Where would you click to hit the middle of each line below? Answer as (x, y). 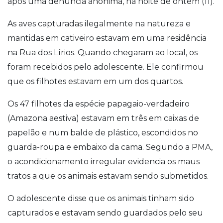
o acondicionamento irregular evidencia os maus (104, 161)
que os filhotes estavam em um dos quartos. (95, 81)
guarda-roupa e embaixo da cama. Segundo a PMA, (110, 147)
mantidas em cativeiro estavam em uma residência (107, 38)
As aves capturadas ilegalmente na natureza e (99, 23)
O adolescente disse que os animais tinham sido (101, 198)
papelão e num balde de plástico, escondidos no (103, 132)
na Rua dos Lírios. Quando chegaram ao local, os (103, 52)
